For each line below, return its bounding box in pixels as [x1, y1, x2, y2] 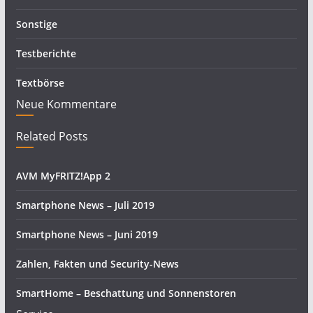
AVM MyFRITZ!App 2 [15, 169, 110, 182]
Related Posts [15, 129, 88, 144]
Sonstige [15, 17, 57, 31]
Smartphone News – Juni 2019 [15, 228, 158, 241]
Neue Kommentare [15, 96, 117, 112]
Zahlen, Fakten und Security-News [15, 257, 179, 270]
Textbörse [15, 76, 64, 89]
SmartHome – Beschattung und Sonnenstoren [15, 286, 236, 300]
